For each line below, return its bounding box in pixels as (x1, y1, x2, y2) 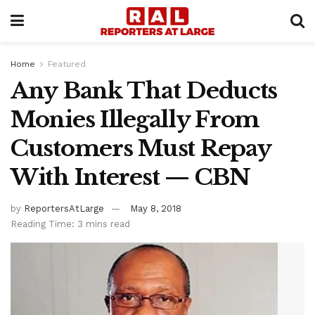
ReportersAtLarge (24, 202, 104, 214)
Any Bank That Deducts (11, 77, 278, 105)
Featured (48, 59, 86, 69)
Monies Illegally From (11, 105, 260, 134)
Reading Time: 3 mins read (11, 218, 130, 229)
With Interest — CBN (11, 163, 250, 191)
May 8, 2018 (130, 202, 181, 214)
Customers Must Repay (11, 134, 271, 162)
